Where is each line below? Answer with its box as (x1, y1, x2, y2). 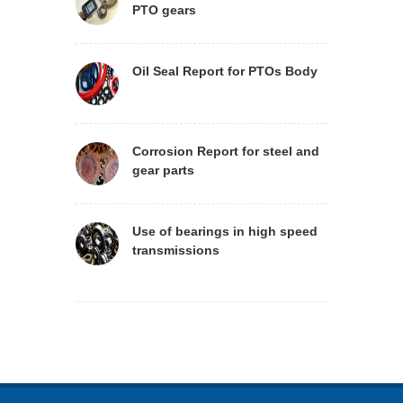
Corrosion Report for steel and (132, 144, 319, 158)
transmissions (132, 243, 219, 257)
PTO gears (132, 3, 196, 17)
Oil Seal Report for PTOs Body (132, 64, 318, 78)
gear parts (132, 163, 194, 177)
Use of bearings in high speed (132, 224, 318, 238)
